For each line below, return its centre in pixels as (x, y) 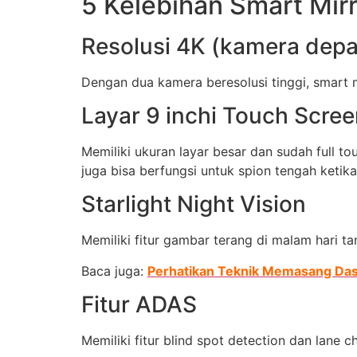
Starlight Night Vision (194, 204)
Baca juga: (114, 271)
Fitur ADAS (139, 305)
